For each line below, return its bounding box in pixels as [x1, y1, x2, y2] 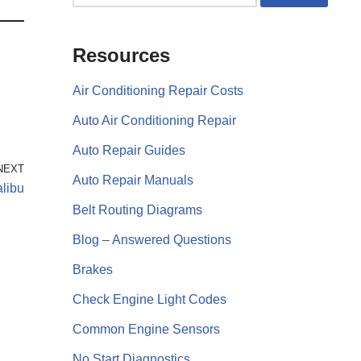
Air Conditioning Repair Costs [72, 83, 243, 98]
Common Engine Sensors [72, 322, 220, 336]
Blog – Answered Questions [72, 232, 231, 247]
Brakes [72, 262, 113, 276]
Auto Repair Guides [72, 143, 185, 157]
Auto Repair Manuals [72, 172, 193, 187]
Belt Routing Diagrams [72, 202, 202, 217]
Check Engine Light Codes [72, 292, 226, 306]
